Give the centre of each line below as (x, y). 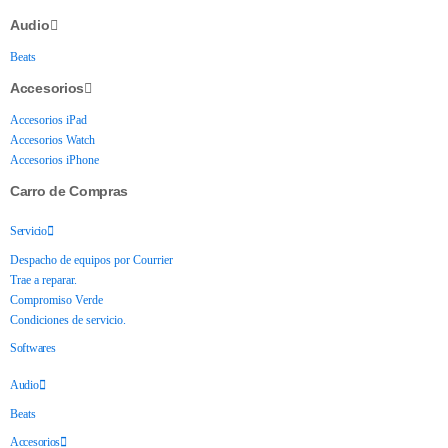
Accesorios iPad (48, 120)
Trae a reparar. (43, 280)
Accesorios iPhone (54, 160)
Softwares (33, 348)
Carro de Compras (69, 191)
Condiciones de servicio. (68, 320)
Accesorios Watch (52, 140)
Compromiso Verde (56, 300)
